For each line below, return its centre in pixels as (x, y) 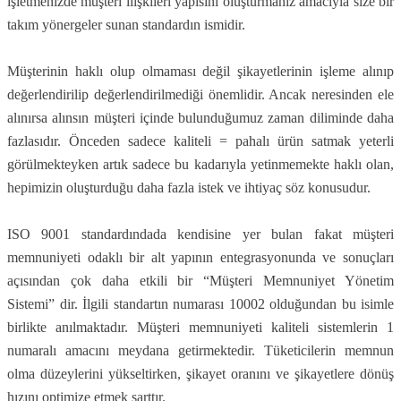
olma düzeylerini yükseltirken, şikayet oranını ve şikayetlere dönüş (200, 374)
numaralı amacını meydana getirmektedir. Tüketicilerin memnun (200, 350)
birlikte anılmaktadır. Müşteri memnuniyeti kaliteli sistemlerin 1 (200, 327)
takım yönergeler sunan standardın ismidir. (126, 25)
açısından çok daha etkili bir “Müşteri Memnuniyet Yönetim (200, 281)
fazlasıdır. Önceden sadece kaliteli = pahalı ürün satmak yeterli (200, 141)
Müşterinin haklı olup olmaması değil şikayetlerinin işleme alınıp (200, 71)
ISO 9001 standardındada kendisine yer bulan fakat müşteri (200, 234)
